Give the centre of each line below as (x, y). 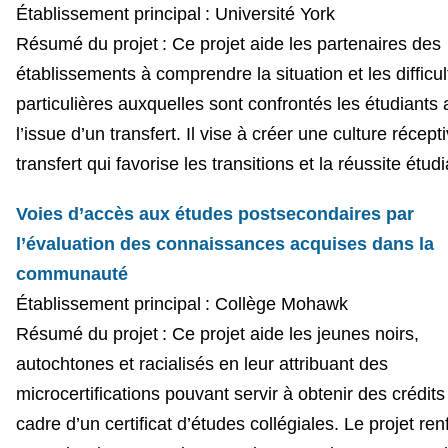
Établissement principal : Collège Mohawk (181, 303)
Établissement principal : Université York (175, 13)
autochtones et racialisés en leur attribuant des (201, 363)
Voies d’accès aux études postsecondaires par (214, 213)
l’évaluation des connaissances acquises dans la (224, 243)
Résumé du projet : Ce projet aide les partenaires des (228, 43)
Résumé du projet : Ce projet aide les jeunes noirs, (217, 333)
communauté (71, 273)
